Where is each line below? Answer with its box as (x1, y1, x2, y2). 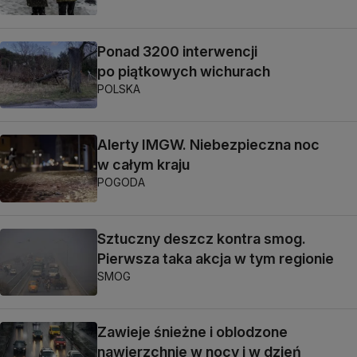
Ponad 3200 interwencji (97, 43, 257, 60)
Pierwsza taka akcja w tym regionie (97, 249, 334, 267)
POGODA (97, 175, 145, 190)
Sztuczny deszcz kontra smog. (97, 229, 306, 247)
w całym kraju (97, 156, 190, 174)
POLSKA (97, 82, 140, 96)
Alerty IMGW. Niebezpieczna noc (97, 136, 320, 154)
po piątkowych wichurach (97, 63, 270, 80)
